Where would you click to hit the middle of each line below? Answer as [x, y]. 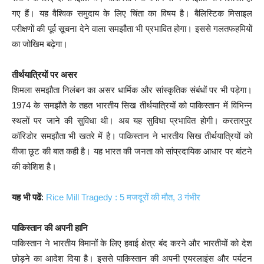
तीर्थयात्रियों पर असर [44, 75]
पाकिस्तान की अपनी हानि [50, 228]
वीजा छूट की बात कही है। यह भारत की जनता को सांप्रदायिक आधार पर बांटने [132, 151]
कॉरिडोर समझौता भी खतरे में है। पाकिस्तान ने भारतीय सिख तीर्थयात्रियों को [132, 136]
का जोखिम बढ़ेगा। [40, 44]
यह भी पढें [27, 197]
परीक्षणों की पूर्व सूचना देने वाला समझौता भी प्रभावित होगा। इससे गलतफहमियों [132, 29]
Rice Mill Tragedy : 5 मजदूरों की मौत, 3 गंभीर [123, 197]
